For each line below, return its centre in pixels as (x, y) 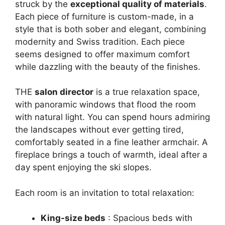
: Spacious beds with (149, 218)
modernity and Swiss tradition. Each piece (100, 41)
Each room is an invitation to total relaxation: (105, 193)
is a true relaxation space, (147, 92)
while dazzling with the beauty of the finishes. (108, 67)
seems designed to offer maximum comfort (102, 54)
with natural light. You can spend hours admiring (113, 117)
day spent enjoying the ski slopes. (83, 167)
